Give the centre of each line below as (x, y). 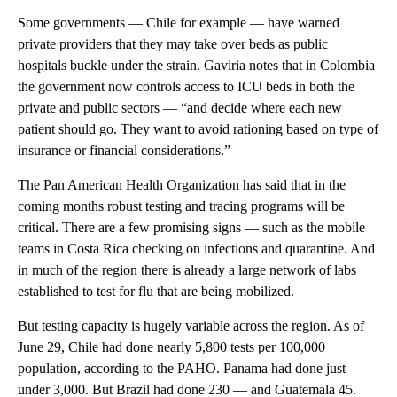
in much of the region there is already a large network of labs (187, 270)
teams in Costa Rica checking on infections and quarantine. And (196, 249)
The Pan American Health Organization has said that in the (182, 185)
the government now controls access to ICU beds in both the (186, 87)
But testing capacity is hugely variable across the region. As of (191, 326)
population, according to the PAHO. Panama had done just (182, 369)
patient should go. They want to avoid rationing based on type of (198, 129)
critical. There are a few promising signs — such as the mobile (191, 228)
